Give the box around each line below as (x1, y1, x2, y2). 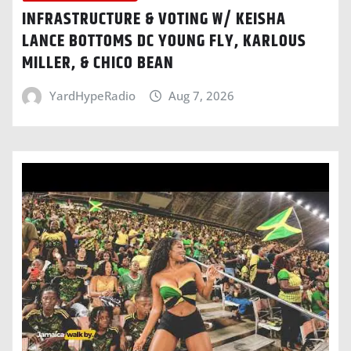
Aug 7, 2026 (168, 88, 235, 104)
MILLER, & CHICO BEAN (22, 50, 174, 78)
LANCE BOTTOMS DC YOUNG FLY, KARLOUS (22, 28, 306, 56)
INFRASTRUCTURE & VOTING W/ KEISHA (22, 6, 286, 34)
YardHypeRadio (49, 88, 136, 104)
